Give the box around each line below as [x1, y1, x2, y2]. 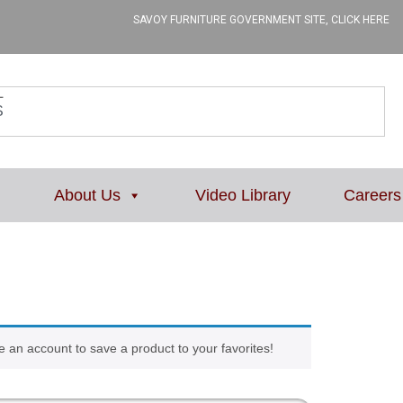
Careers [344, 186, 401, 204]
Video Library [195, 186, 291, 204]
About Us [54, 186, 121, 204]
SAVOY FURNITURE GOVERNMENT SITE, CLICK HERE [133, 13, 390, 26]
